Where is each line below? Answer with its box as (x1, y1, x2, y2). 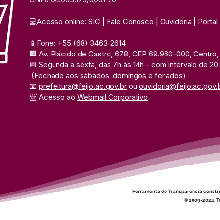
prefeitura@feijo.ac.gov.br (39, 82, 127, 91)
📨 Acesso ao (29, 92, 77, 102)
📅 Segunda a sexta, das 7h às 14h (29, 60, 146, 69)
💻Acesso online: (29, 17, 88, 26)
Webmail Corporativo (77, 92, 148, 102)
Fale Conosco (107, 17, 154, 26)
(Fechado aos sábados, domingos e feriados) (31, 71, 186, 80)
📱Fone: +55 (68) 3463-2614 (29, 38, 128, 48)
